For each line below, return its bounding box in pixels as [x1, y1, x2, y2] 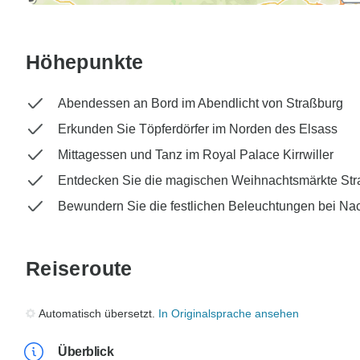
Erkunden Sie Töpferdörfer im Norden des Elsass [58, 122, 337, 137]
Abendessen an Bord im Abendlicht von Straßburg [58, 96, 343, 111]
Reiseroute [26, 257, 133, 280]
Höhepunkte [26, 51, 144, 74]
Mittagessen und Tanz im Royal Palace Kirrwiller [58, 148, 333, 162]
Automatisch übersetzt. [39, 307, 158, 321]
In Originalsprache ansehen [158, 307, 299, 321]
